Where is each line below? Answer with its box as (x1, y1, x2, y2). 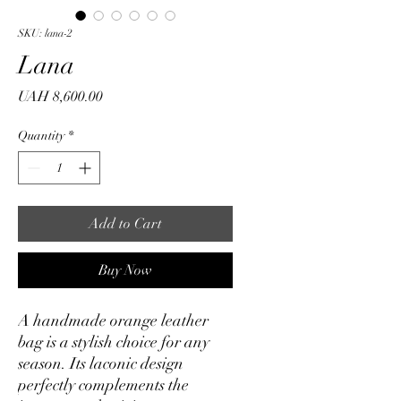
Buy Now (98, 261, 152, 279)
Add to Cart (89, 215, 162, 233)
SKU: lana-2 (18, 27, 73, 39)
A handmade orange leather (18, 311, 209, 330)
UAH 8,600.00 (18, 88, 103, 106)
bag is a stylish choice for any (18, 332, 209, 352)
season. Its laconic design (18, 354, 183, 373)
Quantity (18, 128, 64, 143)
